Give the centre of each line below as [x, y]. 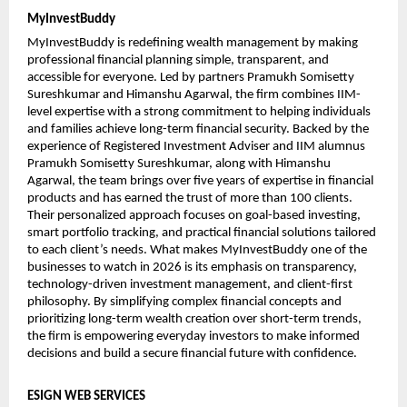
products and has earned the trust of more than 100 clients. [190, 199]
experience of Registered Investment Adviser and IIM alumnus [196, 147]
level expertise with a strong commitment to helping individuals [199, 113]
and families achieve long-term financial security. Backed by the [198, 130]
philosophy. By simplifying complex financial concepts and [184, 303]
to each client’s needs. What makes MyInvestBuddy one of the [197, 251]
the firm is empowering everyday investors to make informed [194, 337]
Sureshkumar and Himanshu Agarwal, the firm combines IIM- [194, 95]
